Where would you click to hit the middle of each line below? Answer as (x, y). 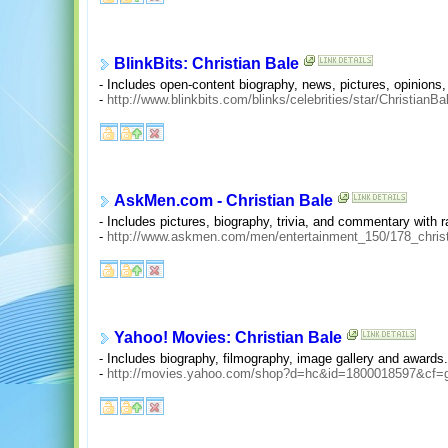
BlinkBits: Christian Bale (206, 64)
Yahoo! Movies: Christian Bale (228, 338)
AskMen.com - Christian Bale (223, 201)
